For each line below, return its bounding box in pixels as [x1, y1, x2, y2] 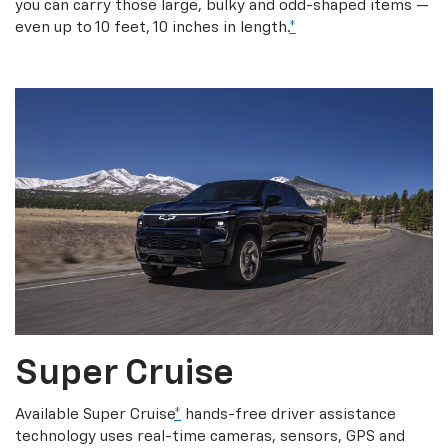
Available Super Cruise [15, 406, 174, 422]
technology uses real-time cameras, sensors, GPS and [15, 428, 405, 444]
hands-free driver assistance [181, 406, 396, 422]
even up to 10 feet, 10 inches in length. [15, 20, 289, 36]
